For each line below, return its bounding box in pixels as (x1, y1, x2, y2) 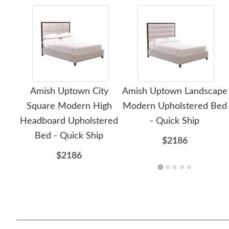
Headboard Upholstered (20, 117, 119, 126)
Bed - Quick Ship (35, 131, 104, 141)
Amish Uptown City (30, 87, 108, 96)
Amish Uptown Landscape (122, 87, 227, 96)
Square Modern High (26, 102, 112, 111)
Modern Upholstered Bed (122, 102, 227, 111)
